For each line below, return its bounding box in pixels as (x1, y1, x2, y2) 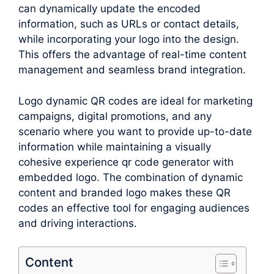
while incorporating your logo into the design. (18, 33, 239, 46)
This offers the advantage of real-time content (18, 48, 246, 61)
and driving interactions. (18, 217, 137, 229)
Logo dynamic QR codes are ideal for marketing (18, 94, 253, 107)
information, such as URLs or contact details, (18, 18, 239, 31)
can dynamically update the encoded (18, 2, 201, 15)
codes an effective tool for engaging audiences (18, 201, 250, 214)
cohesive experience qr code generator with (18, 155, 234, 168)
